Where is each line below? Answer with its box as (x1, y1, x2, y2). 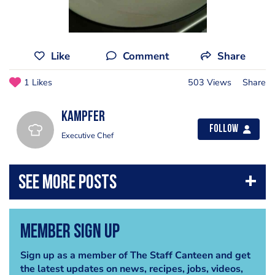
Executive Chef (61, 130, 114, 141)
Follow (209, 124, 238, 134)
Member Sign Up (20, 222, 120, 242)
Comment (122, 49, 169, 63)
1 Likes (24, 76, 52, 88)
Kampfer (61, 110, 105, 125)
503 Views (188, 76, 231, 88)
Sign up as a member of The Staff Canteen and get (20, 248, 250, 262)
